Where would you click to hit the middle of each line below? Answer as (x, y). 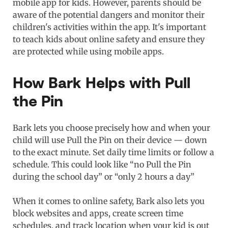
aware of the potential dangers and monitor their (109, 15)
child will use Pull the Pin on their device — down (110, 140)
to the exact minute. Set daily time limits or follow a (113, 152)
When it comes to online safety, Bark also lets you (109, 201)
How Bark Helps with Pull (102, 82)
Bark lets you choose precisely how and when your (111, 127)
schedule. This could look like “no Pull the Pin (102, 164)
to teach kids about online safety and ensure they (109, 39)
